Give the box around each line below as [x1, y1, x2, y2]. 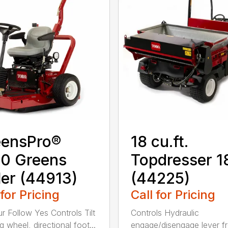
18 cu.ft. [130, 132, 188, 151]
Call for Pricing [130, 187, 215, 202]
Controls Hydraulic [130, 207, 199, 218]
